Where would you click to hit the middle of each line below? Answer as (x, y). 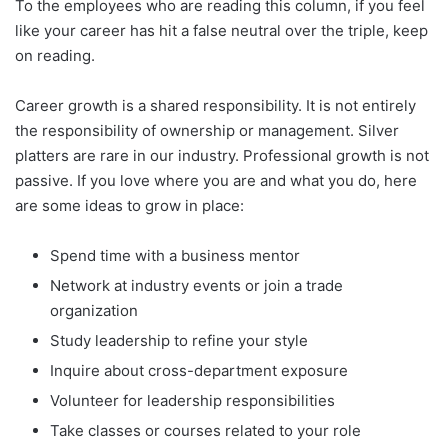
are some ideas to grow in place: (129, 205)
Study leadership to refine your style (179, 340)
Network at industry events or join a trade (196, 285)
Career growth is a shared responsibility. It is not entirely (215, 105)
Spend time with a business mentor (175, 255)
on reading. (57, 55)
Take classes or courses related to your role (205, 430)
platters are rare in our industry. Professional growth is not (222, 155)
